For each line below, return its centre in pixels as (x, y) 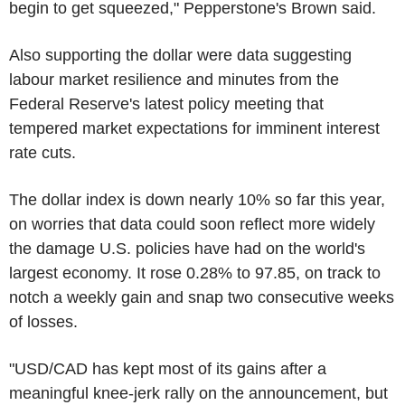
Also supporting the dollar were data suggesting (180, 55)
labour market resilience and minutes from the (174, 79)
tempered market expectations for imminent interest (194, 128)
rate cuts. (42, 152)
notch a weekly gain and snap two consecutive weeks (202, 297)
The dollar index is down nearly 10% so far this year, (197, 199)
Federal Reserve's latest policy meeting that (166, 104)
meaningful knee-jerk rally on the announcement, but (198, 393)
